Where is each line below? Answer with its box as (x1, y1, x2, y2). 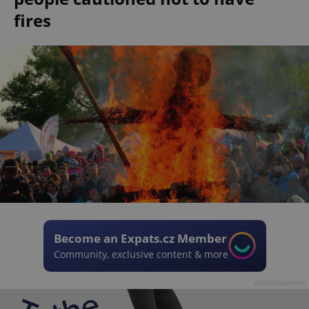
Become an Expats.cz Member (53, 230, 227, 246)
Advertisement (254, 277, 306, 288)
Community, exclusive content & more (53, 247, 228, 261)
